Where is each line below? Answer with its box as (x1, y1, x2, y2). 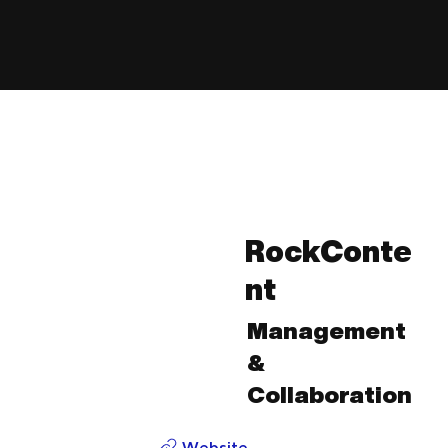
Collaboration (246, 382, 412, 406)
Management (246, 318, 406, 342)
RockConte (245, 235, 413, 266)
